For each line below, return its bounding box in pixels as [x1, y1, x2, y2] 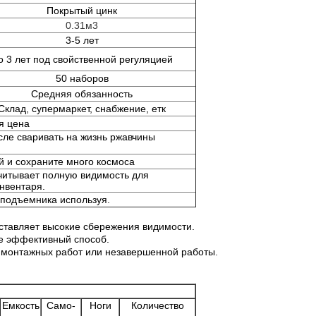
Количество [130, 300, 184, 311]
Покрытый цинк [47, 5, 117, 16]
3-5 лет [65, 35, 99, 46]
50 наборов [55, 73, 109, 84]
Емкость [1, 300, 39, 311]
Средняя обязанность [31, 88, 133, 99]
